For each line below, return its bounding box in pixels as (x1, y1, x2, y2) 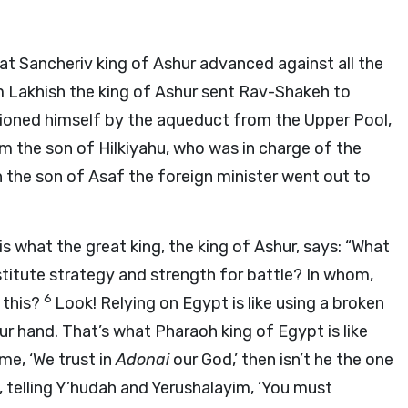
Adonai (116, 350, 169, 370)
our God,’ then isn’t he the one (169, 350, 393, 370)
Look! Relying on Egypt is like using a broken (55, 293, 384, 313)
